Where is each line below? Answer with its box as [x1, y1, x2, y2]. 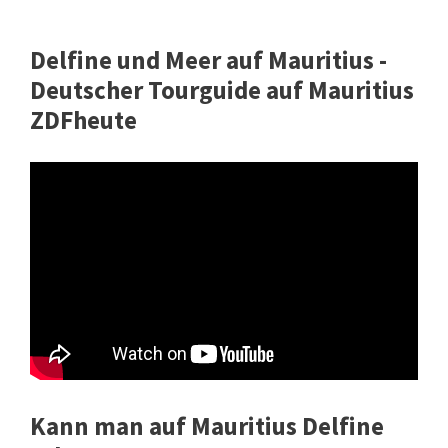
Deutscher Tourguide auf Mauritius [30, 74, 414, 107]
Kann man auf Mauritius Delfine [30, 409, 384, 442]
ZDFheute [30, 104, 137, 137]
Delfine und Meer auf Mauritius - [30, 44, 387, 77]
